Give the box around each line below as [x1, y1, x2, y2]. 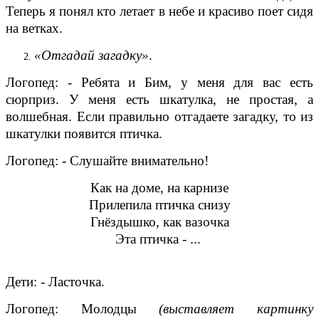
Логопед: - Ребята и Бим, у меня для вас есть [6, 74, 313, 90]
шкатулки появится [6, 125, 120, 141]
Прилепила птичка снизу [88, 197, 231, 212]
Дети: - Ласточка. [6, 273, 105, 289]
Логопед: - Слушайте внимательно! [6, 152, 209, 168]
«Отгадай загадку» [34, 47, 149, 63]
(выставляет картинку [159, 300, 314, 316]
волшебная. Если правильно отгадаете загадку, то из [6, 108, 313, 124]
